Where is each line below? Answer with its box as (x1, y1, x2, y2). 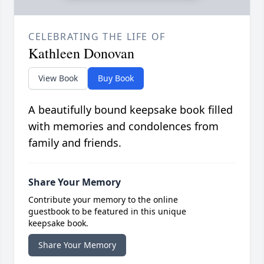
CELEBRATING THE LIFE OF (28, 30, 166, 44)
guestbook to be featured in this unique (28, 206, 186, 217)
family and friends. (28, 136, 121, 150)
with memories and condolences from (28, 119, 219, 134)
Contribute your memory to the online (28, 194, 178, 206)
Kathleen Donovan (28, 44, 134, 63)
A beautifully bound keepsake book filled (28, 103, 233, 117)
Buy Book (98, 72, 134, 84)
